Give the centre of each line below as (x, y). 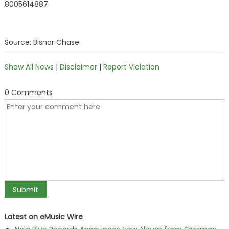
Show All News (29, 67)
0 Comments (28, 93)
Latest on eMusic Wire (43, 217)
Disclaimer (78, 67)
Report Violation (131, 67)
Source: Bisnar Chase (42, 42)
